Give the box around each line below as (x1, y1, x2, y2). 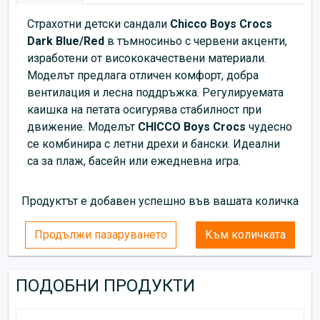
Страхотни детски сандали (27, 16, 167, 31)
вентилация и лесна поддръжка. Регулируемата (27, 85, 284, 99)
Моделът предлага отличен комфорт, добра (27, 68, 259, 82)
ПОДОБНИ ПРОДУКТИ (16, 275, 195, 296)
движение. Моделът (27, 119, 135, 134)
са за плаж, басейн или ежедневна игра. (27, 154, 241, 168)
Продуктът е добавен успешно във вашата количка (21, 194, 299, 208)
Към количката (204, 227, 286, 241)
